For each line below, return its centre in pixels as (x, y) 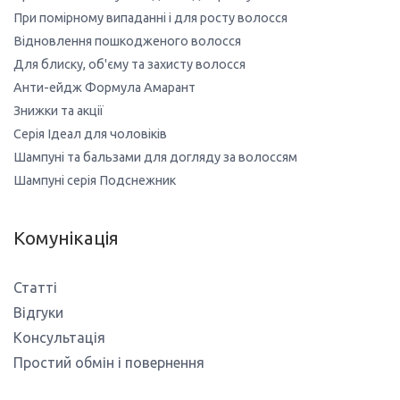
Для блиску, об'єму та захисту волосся (129, 64)
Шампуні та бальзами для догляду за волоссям (155, 157)
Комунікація (66, 237)
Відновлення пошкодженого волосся (127, 41)
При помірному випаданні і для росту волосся (150, 17)
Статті (35, 287)
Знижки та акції (58, 110)
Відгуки (38, 312)
